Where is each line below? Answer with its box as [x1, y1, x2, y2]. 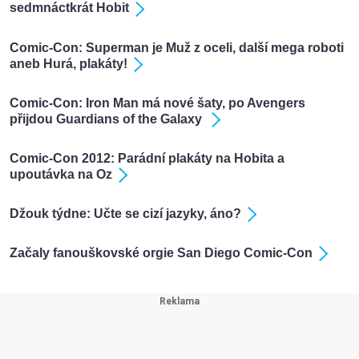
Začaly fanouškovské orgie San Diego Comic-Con [10, 245, 313, 260]
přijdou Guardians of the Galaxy [10, 111, 205, 126]
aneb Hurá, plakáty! [10, 56, 127, 71]
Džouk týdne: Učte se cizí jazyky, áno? [10, 206, 241, 220]
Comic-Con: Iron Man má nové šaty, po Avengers [10, 95, 305, 110]
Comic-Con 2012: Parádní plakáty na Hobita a [10, 151, 284, 165]
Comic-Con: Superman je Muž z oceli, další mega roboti [10, 40, 344, 54]
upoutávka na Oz [10, 167, 112, 181]
